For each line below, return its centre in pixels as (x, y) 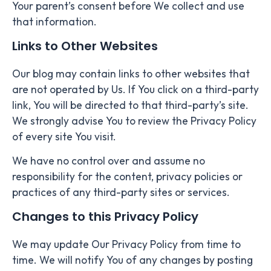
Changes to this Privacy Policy (105, 216)
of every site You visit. (64, 136)
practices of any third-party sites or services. (121, 192)
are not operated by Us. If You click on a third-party (135, 89)
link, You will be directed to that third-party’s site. (130, 105)
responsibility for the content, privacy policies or (127, 176)
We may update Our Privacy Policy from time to (126, 244)
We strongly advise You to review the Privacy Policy (134, 121)
